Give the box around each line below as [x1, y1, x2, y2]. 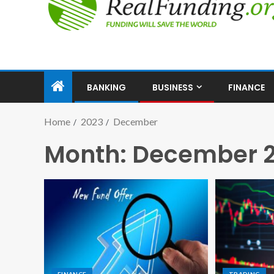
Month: [44, 138, 132, 171]
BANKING [87, 81, 126, 94]
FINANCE [228, 81, 265, 94]
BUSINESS [152, 81, 193, 94]
